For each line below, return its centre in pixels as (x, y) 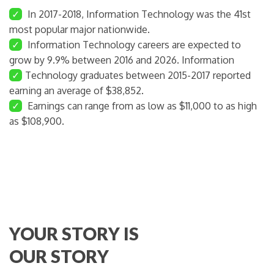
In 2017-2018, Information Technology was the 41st (138, 14)
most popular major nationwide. (80, 29)
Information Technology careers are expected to (133, 44)
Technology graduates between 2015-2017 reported (138, 75)
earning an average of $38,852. (76, 90)
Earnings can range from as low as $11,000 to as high (141, 106)
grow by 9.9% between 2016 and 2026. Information (122, 60)
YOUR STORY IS (74, 234)
